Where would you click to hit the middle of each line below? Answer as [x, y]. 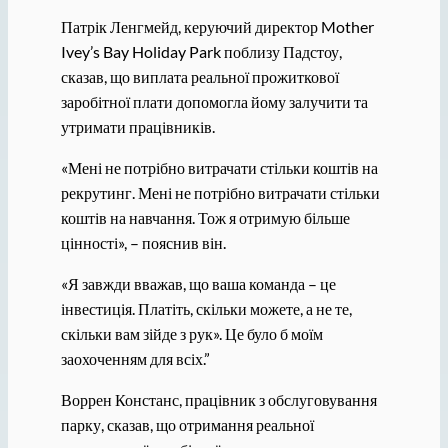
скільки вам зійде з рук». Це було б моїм [191, 334]
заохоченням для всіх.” [135, 359]
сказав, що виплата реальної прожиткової [199, 76]
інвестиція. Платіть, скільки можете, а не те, [206, 309]
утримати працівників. [137, 126]
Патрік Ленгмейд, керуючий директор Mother [217, 26]
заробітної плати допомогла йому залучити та [214, 101]
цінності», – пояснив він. [143, 242]
